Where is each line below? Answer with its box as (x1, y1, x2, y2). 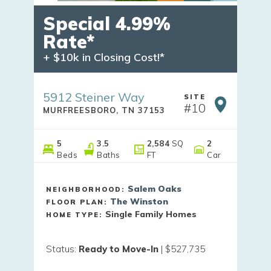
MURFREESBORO (43, 105, 116, 115)
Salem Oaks (128, 183, 181, 194)
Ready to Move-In (79, 243, 158, 255)
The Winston (110, 195, 168, 207)
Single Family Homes (105, 208, 197, 220)
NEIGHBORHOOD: (46, 184, 128, 194)
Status (46, 243, 74, 255)
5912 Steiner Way (43, 89, 145, 105)
